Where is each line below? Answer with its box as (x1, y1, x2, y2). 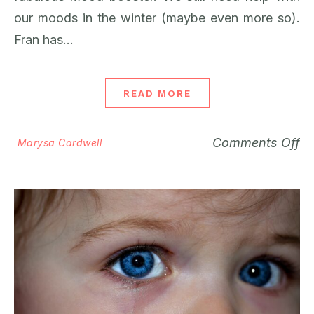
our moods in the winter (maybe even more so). (14, 10, 300, 25)
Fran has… (14, 32, 74, 47)
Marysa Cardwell (17, 136, 102, 149)
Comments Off (212, 135, 300, 150)
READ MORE (123, 87, 191, 99)
